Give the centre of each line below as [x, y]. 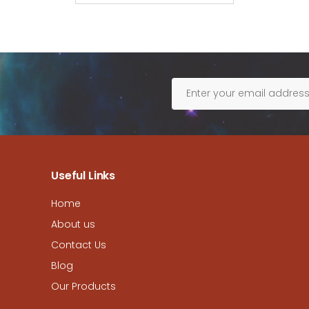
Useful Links [83, 175]
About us [73, 224]
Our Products [83, 286]
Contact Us [79, 245]
